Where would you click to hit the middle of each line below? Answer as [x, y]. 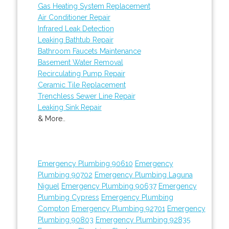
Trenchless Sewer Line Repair [86, 96]
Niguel [48, 186]
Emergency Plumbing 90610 [85, 163]
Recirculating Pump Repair [81, 73]
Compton [53, 208]
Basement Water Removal [80, 62]
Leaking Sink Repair [70, 107]
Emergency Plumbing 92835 [143, 220]
